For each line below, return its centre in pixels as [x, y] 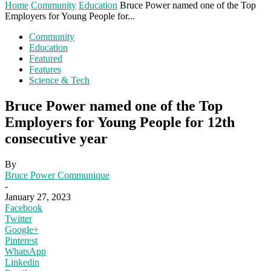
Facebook [24, 207]
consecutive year [56, 138]
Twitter [18, 218]
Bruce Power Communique [57, 175]
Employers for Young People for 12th [120, 122]
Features [45, 69]
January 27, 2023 [38, 197]
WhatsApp [25, 251]
